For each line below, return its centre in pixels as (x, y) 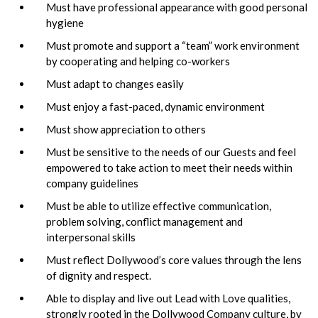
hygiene (65, 22)
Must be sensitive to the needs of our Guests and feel (171, 152)
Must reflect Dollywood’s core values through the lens (174, 259)
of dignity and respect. (99, 275)
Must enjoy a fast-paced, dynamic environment (155, 106)
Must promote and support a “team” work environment (173, 45)
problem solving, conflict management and (144, 221)
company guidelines (92, 183)
